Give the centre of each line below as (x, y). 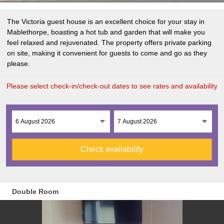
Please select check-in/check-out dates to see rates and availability (112, 86)
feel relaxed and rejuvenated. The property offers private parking (109, 42)
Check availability (112, 149)
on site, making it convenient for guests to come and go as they (107, 53)
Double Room (35, 191)
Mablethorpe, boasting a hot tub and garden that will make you (106, 32)
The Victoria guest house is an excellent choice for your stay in (106, 21)
